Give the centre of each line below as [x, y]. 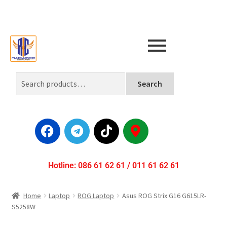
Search [150, 83]
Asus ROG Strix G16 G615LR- [164, 195]
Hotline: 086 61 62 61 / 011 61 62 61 [113, 165]
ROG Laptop [96, 195]
